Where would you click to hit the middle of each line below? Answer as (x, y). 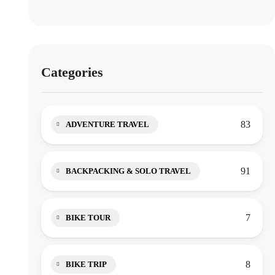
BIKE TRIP (86, 264)
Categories (72, 72)
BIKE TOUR (88, 218)
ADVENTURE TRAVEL (107, 124)
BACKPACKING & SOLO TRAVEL (128, 171)
